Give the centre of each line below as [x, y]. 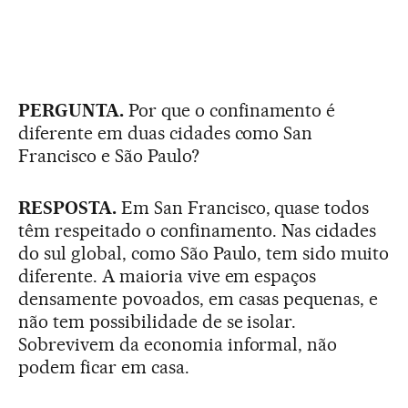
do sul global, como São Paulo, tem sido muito [204, 253]
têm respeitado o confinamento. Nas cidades [198, 230]
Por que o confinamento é [229, 110]
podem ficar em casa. [104, 367]
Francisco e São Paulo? [109, 155]
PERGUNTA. [71, 110]
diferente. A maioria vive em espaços [168, 275]
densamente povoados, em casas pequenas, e [199, 298]
